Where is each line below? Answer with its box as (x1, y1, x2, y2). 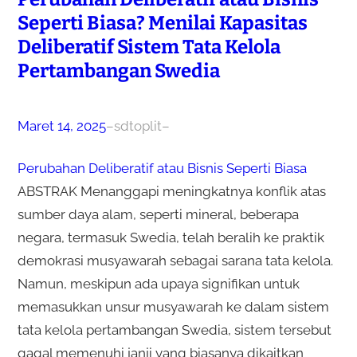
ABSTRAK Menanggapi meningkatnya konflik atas (17, 182, 326, 199)
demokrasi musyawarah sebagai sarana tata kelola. (17, 252, 333, 269)
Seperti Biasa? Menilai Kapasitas (17, 11, 308, 34)
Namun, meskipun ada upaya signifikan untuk (17, 275, 300, 292)
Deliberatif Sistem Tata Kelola (17, 35, 280, 58)
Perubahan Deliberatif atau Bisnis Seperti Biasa (17, 159, 307, 176)
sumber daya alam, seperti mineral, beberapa (17, 206, 299, 222)
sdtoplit (113, 117, 162, 134)
